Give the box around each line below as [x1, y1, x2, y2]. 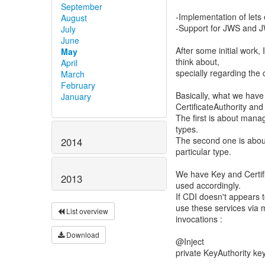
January [61, 90, 91, 102]
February [61, 79, 95, 91]
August [61, 11, 87, 24]
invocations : [176, 213, 222, 225]
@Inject [176, 235, 204, 247]
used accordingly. [176, 179, 241, 191]
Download [64, 230, 99, 240]
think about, [176, 56, 219, 67]
